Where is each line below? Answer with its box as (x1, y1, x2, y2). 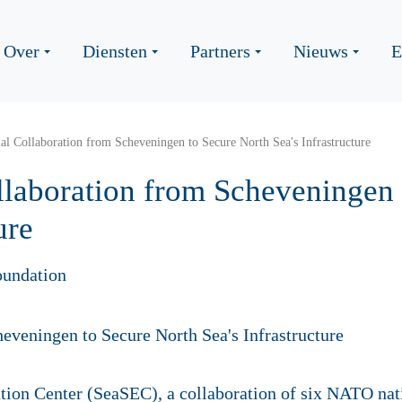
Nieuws (293, 41, 348, 61)
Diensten (83, 41, 147, 61)
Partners (190, 41, 250, 61)
